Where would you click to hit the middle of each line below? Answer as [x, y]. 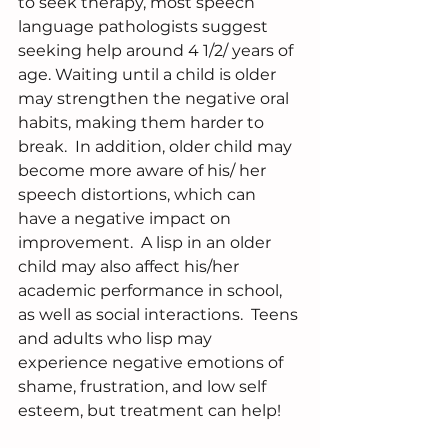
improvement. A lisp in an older [146, 243]
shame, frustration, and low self [144, 387]
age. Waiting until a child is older [149, 75]
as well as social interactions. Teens [160, 315]
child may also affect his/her [130, 267]
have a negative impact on [126, 219]
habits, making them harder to [143, 123]
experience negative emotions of [152, 363]
